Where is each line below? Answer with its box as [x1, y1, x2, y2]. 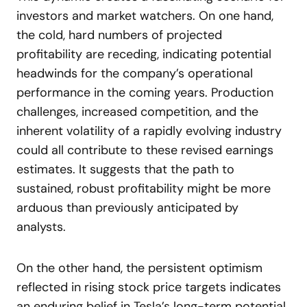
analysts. [16, 219, 66, 235]
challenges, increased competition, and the [16, 103, 258, 120]
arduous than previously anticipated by [16, 199, 238, 216]
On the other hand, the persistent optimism [16, 260, 262, 276]
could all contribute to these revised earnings [16, 142, 273, 158]
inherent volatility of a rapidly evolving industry [16, 123, 282, 139]
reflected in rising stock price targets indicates [16, 279, 281, 295]
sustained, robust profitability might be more [16, 180, 271, 197]
